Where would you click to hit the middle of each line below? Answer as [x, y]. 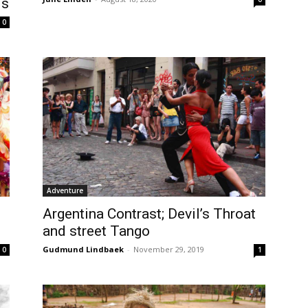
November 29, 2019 [169, 249]
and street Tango [96, 231]
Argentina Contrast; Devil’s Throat [149, 213]
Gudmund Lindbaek [83, 249]
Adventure [65, 190]
